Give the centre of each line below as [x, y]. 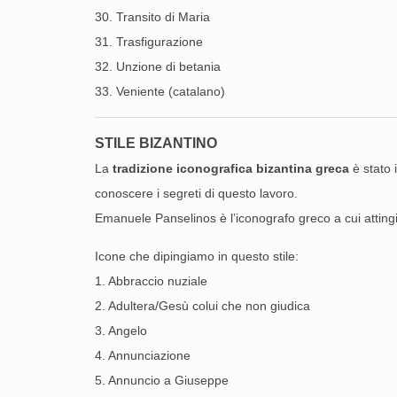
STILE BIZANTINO [156, 143]
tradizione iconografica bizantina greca [231, 168]
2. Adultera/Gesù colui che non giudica [202, 306]
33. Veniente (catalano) [160, 91]
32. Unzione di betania [158, 66]
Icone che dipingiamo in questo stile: [197, 256]
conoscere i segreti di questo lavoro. [196, 193]
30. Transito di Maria [152, 17]
